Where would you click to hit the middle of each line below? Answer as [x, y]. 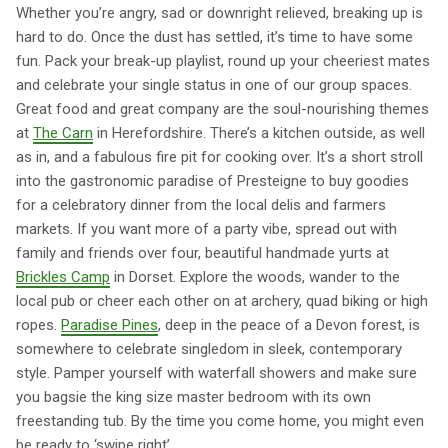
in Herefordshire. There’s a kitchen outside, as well [259, 133]
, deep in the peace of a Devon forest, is [289, 325]
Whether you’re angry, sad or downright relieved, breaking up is [219, 13]
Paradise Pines [109, 325]
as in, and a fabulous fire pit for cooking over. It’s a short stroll [219, 157]
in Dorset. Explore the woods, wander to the [255, 277]
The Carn [63, 133]
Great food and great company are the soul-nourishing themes [222, 109]
